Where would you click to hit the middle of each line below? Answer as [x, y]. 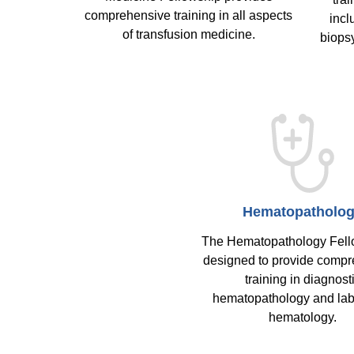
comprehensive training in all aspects [189, 15]
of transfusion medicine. [188, 34]
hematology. [303, 317]
